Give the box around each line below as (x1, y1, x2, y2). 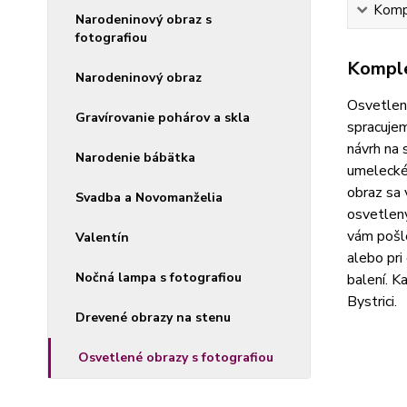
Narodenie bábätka (75, 149, 195, 166)
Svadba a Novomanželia (75, 189, 223, 206)
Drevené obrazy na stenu (75, 309, 231, 326)
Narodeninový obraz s (75, 11, 212, 28)
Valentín (75, 229, 129, 246)
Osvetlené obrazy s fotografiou (78, 349, 273, 366)
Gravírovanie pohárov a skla (75, 109, 250, 126)
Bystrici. (346, 292, 397, 312)
